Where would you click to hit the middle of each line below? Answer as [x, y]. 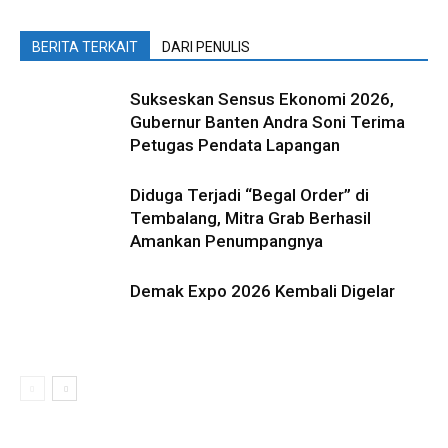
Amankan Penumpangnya [226, 241]
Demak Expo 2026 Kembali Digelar [262, 291]
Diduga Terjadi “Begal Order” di [249, 195]
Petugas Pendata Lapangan [235, 145]
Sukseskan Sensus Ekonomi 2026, [262, 99]
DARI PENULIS [206, 47]
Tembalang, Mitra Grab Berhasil [250, 218]
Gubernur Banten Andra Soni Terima [267, 122]
